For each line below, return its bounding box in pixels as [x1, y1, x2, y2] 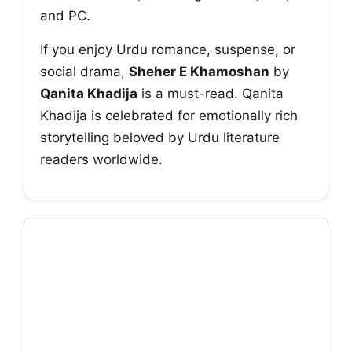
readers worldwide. [40, 152, 163, 168]
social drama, [40, 64, 129, 80]
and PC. [40, 7, 90, 24]
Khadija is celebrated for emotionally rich [40, 108, 298, 124]
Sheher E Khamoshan [129, 64, 269, 80]
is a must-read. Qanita [137, 86, 284, 102]
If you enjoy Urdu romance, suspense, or [40, 42, 295, 58]
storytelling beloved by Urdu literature [40, 130, 280, 146]
